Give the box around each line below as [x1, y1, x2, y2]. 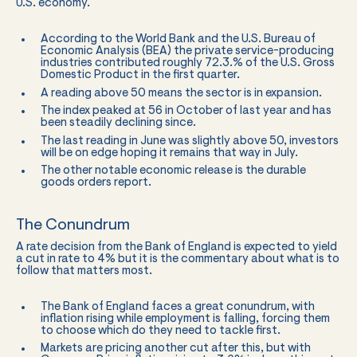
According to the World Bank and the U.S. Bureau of [40, 33, 316, 45]
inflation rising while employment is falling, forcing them [40, 312, 330, 325]
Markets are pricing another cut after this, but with [40, 343, 311, 355]
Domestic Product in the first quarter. [40, 69, 240, 81]
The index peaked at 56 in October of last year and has [40, 105, 331, 117]
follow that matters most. [16, 265, 152, 277]
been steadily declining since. [40, 117, 196, 129]
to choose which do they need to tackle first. [40, 324, 280, 337]
